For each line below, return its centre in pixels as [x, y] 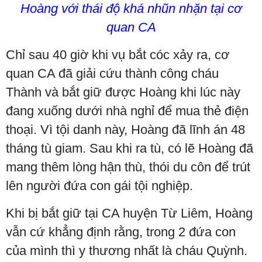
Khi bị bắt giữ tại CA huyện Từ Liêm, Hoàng [129, 213]
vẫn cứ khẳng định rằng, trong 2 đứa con [121, 232]
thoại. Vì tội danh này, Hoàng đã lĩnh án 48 [125, 129]
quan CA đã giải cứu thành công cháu [112, 73]
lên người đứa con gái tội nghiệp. [99, 185]
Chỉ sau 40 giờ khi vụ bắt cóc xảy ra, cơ [118, 54]
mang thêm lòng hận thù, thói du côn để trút [128, 167]
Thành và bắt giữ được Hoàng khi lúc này [123, 92]
